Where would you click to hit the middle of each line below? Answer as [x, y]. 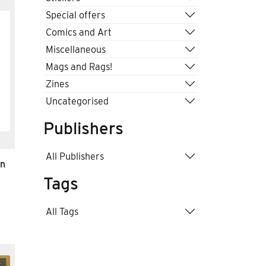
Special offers [75, 15]
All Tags [62, 211]
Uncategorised [77, 101]
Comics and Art [79, 32]
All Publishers [75, 156]
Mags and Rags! [79, 66]
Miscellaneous [76, 49]
